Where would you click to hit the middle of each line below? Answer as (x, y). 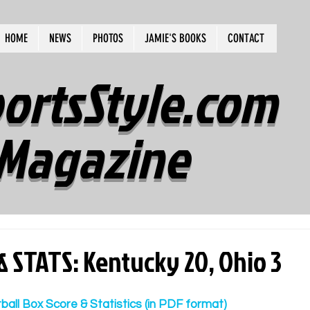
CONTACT (246, 38)
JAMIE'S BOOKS (175, 38)
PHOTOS (108, 38)
